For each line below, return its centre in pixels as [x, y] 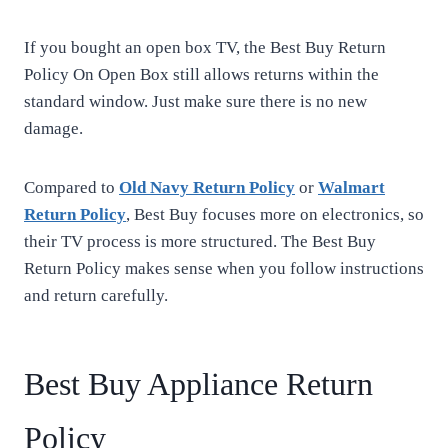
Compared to [71, 187]
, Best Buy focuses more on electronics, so [275, 214]
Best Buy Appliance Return [198, 384]
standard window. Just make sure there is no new [195, 101]
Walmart [351, 187]
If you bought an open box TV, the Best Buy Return [205, 47]
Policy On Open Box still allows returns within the [201, 74]
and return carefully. [96, 295]
